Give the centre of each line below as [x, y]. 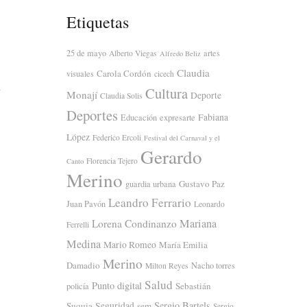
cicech [164, 73]
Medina [84, 244]
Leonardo [209, 204]
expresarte [177, 117]
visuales [80, 73]
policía [78, 285]
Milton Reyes [167, 265]
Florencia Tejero [112, 160]
